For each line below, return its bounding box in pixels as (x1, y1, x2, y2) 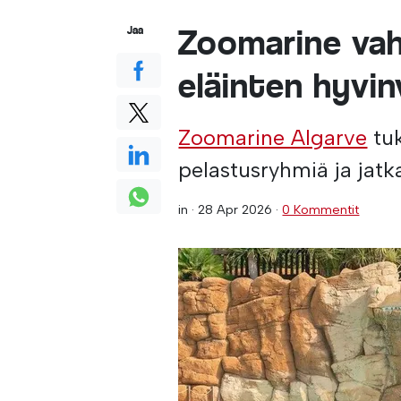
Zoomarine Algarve (178, 124, 368, 150)
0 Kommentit (282, 201, 360, 218)
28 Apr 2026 (198, 201, 273, 218)
